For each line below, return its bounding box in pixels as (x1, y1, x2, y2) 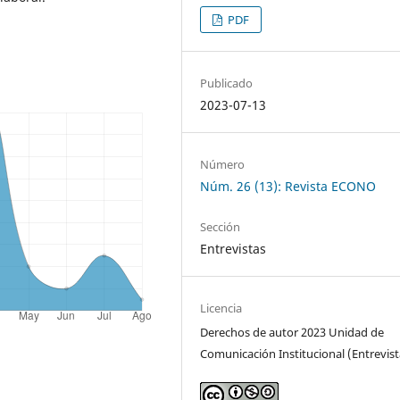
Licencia (200, 299, 243, 316)
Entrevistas (200, 239, 267, 257)
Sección (200, 218, 241, 235)
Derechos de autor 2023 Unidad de (200, 323, 385, 340)
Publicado (200, 74, 254, 91)
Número (200, 155, 246, 172)
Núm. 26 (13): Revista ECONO (200, 177, 377, 195)
